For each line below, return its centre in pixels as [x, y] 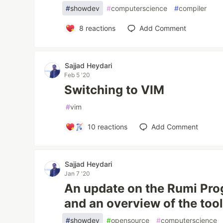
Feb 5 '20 [77, 75]
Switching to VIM [114, 90]
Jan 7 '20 [77, 173]
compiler [193, 8]
